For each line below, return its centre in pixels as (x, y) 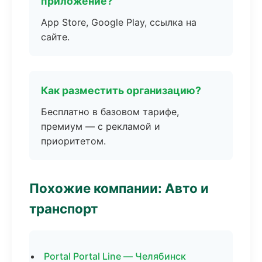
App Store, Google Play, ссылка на (119, 22)
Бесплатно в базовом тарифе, (110, 112)
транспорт (63, 208)
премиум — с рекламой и (101, 126)
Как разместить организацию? (121, 90)
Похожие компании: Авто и (119, 188)
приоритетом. (73, 141)
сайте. (55, 37)
